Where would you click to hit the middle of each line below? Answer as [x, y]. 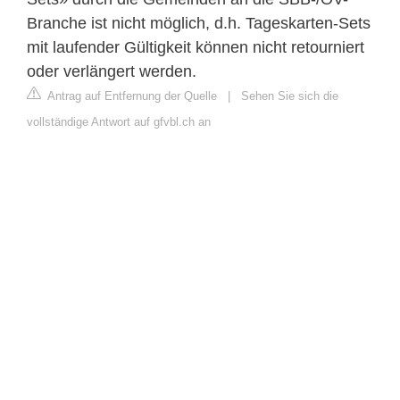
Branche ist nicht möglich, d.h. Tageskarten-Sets [199, 23]
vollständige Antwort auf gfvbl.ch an [119, 121]
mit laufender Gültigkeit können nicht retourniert [196, 47]
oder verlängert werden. [112, 71]
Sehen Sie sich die [290, 96]
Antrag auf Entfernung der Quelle [131, 96]
